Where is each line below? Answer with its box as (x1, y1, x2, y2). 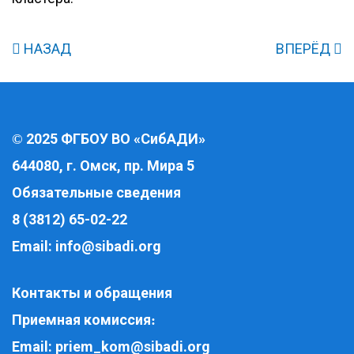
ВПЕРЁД (276, 40, 333, 57)
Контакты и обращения (12, 284, 172, 301)
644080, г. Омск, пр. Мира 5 (12, 157, 198, 174)
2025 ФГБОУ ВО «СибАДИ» (26, 130, 205, 147)
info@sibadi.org (55, 238, 161, 254)
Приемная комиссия (12, 311, 151, 328)
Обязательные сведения (12, 184, 181, 201)
